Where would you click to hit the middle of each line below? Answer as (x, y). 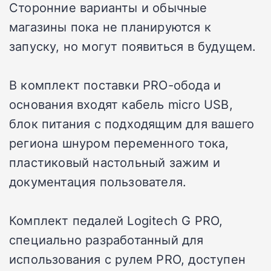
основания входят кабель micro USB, (121, 104)
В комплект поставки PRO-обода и (115, 85)
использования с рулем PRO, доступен (127, 259)
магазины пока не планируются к (110, 27)
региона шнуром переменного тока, (119, 143)
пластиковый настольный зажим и (115, 162)
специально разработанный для (106, 240)
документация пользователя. (98, 182)
